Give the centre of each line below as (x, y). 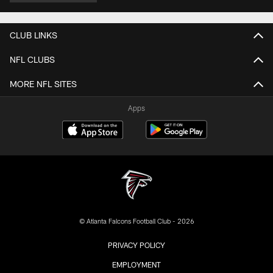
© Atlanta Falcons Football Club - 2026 (136, 221)
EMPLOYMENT (136, 264)
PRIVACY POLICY (136, 245)
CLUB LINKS (34, 35)
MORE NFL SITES (43, 84)
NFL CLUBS (32, 60)
